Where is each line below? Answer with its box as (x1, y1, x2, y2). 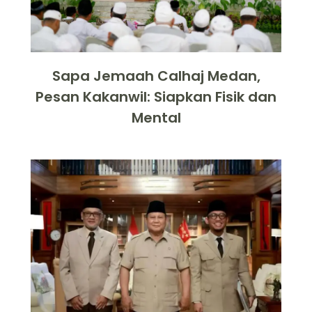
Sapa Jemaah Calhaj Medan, (52, 65, 260, 86)
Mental (131, 107, 181, 127)
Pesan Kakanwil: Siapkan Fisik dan (36, 86, 276, 107)
